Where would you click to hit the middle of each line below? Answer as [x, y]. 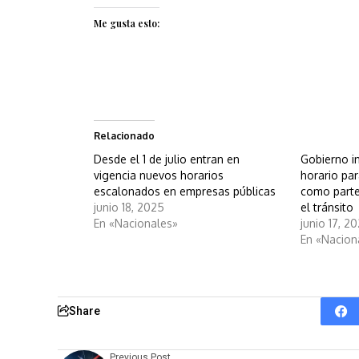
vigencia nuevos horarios [159, 175]
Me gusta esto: [127, 23]
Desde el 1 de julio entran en [167, 159]
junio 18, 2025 [129, 207]
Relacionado [124, 135]
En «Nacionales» [136, 223]
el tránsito [327, 207]
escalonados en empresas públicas [185, 191]
